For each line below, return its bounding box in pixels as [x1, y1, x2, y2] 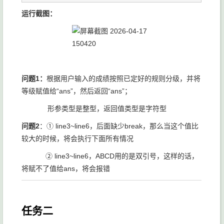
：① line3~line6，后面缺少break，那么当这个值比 [39, 122, 198, 130]
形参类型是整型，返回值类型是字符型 [21, 104, 166, 112]
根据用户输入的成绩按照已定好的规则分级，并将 [46, 74, 200, 82]
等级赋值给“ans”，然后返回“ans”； [21, 87, 131, 95]
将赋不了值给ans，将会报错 [21, 164, 110, 172]
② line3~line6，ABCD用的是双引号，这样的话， [21, 152, 198, 160]
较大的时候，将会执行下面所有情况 [21, 134, 133, 142]
